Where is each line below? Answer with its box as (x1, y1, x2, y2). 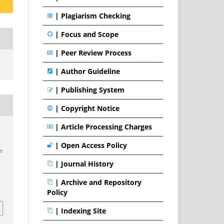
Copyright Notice (61, 103, 119, 113)
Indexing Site (61, 205, 106, 215)
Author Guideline (61, 66, 120, 76)
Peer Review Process (61, 47, 131, 57)
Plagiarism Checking (61, 10, 130, 20)
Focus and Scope (61, 29, 118, 39)
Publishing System (61, 84, 124, 94)
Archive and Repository (61, 177, 141, 187)
